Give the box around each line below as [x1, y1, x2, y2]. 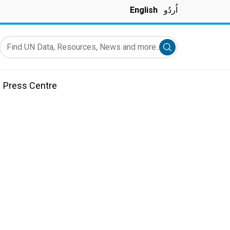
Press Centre [3, 80, 57, 91]
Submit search [167, 44, 218, 53]
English [130, 5, 158, 15]
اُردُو [164, 5, 178, 15]
